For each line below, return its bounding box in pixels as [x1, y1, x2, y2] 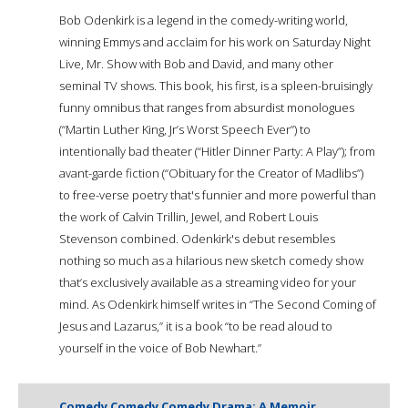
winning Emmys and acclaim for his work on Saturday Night [59, 33, 371, 50]
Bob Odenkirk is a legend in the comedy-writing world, [59, 11, 348, 28]
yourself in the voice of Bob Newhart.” [59, 339, 261, 356]
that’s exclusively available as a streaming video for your [59, 273, 356, 291]
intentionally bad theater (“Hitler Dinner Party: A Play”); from [59, 142, 375, 159]
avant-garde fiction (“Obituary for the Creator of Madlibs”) [59, 164, 363, 181]
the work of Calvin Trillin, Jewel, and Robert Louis [59, 208, 318, 225]
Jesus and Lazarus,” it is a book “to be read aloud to [59, 317, 332, 334]
